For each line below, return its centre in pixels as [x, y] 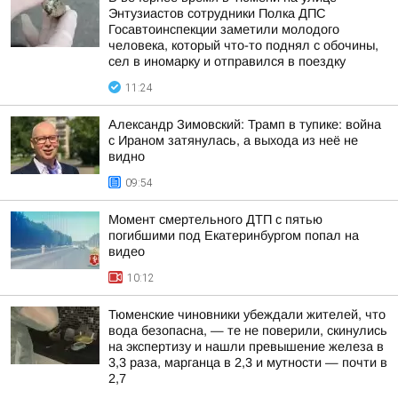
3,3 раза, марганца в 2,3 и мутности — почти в [248, 362]
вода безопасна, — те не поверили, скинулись [248, 330]
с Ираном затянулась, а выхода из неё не [233, 140]
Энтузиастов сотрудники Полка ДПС [217, 13]
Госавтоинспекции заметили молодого [224, 29]
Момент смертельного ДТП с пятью [215, 219]
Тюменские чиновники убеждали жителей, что [247, 314]
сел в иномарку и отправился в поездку [227, 61]
